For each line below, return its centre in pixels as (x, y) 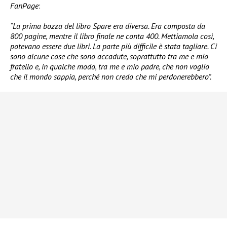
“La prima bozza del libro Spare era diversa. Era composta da (108, 26)
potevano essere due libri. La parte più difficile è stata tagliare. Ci (113, 46)
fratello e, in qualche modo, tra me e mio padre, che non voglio (110, 66)
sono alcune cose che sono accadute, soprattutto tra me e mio (109, 56)
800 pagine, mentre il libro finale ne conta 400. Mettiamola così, (112, 36)
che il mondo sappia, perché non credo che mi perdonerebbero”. (111, 76)
